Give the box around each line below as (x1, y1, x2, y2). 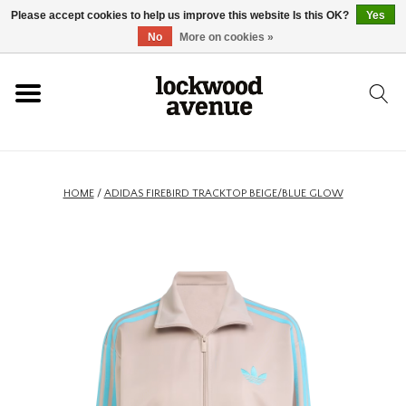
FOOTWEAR (14, 229, 82, 244)
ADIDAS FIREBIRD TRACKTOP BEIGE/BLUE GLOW (103, 188, 343, 199)
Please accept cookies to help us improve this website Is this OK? (11, 9, 352, 22)
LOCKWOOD (14, 130, 87, 144)
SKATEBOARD (14, 379, 91, 393)
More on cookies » (179, 31, 274, 43)
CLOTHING (14, 279, 73, 294)
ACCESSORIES (14, 329, 92, 343)
